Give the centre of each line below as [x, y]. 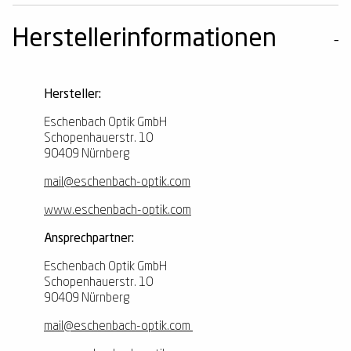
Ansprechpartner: [89, 239]
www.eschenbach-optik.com [118, 211]
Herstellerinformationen [145, 40]
